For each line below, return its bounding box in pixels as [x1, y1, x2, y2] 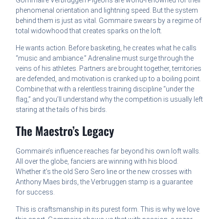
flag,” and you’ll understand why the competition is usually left [16, 95, 203, 104]
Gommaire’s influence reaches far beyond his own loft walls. [16, 147, 201, 155]
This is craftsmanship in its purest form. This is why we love [16, 205, 200, 214]
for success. [16, 188, 55, 197]
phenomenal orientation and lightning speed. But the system [16, 6, 198, 15]
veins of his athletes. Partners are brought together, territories [16, 65, 202, 73]
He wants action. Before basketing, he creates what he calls [16, 44, 197, 52]
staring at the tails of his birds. [16, 106, 108, 114]
